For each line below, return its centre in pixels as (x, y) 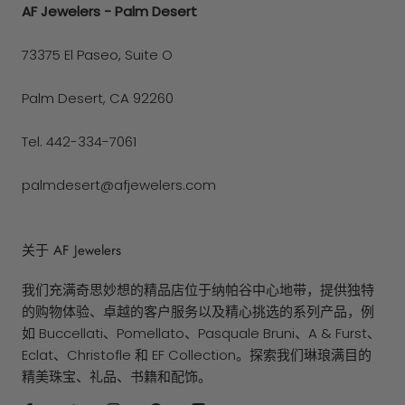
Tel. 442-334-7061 (79, 142)
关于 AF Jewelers (71, 251)
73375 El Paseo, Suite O (97, 55)
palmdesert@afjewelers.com (119, 185)
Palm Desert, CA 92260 (98, 99)
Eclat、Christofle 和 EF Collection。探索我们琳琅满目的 (197, 355)
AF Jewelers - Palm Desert (109, 12)
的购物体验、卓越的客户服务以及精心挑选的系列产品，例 (198, 312)
